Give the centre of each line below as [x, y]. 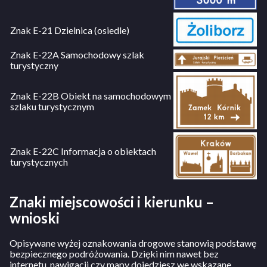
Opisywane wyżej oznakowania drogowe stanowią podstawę [133, 243]
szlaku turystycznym [52, 107]
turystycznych [39, 162]
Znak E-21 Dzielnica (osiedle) [70, 30]
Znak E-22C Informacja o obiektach [83, 151]
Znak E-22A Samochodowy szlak [77, 55]
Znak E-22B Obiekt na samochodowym [91, 96]
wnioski [35, 218]
